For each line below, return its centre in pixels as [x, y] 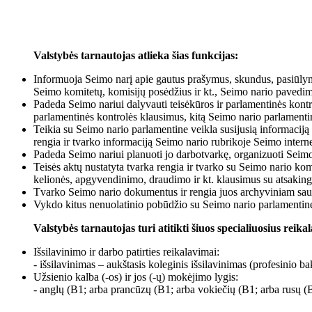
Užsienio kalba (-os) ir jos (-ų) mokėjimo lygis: [136, 276]
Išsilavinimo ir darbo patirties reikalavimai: [126, 251]
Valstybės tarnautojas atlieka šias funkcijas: [136, 55]
